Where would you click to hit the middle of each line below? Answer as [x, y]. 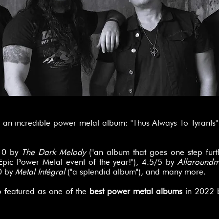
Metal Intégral [40, 172]
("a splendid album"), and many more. [135, 172]
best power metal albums [136, 191]
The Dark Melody [54, 152]
